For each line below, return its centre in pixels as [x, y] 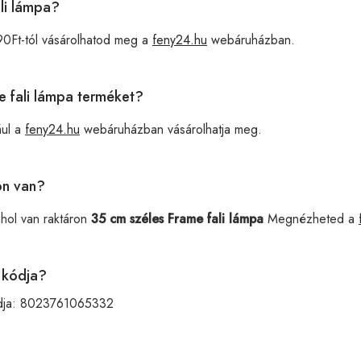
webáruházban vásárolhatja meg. [171, 129]
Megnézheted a [311, 218]
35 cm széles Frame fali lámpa [177, 218]
